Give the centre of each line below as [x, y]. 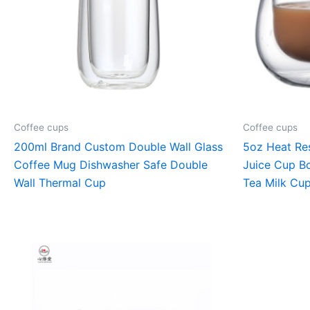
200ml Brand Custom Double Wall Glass [118, 147]
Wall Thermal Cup [60, 183]
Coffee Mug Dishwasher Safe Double [111, 165]
